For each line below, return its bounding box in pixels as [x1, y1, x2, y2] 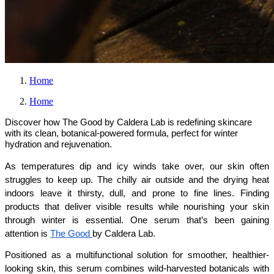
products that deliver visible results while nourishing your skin [5, 201, 269, 212]
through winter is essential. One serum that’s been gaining [5, 215, 269, 225]
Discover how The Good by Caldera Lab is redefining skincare [5, 117, 252, 127]
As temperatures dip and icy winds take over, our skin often [5, 161, 269, 171]
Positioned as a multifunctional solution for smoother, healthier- [5, 250, 269, 261]
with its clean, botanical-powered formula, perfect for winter [5, 128, 238, 138]
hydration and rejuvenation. [5, 139, 112, 149]
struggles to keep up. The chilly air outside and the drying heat [5, 174, 269, 185]
